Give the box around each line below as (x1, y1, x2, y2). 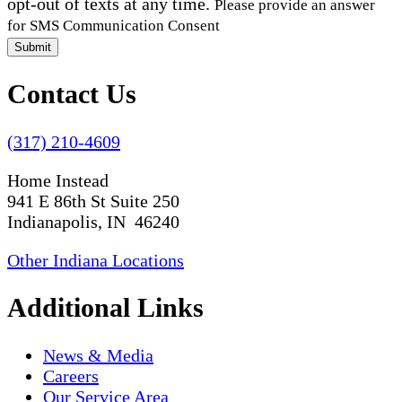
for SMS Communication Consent (7, 16, 220, 34)
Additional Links (7, 293, 204, 323)
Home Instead (7, 170, 109, 190)
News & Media (43, 345, 153, 366)
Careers (43, 366, 99, 387)
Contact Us (7, 78, 136, 109)
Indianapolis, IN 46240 (7, 211, 179, 232)
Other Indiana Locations (7, 249, 184, 270)
